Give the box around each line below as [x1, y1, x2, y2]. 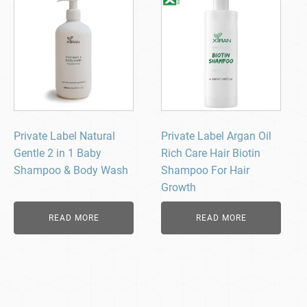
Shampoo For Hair [161, 164, 250, 177]
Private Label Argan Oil [161, 130, 272, 143]
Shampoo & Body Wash [14, 164, 128, 177]
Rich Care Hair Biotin [161, 147, 261, 160]
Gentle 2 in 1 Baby [14, 147, 101, 160]
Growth [161, 181, 197, 195]
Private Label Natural [14, 130, 115, 143]
